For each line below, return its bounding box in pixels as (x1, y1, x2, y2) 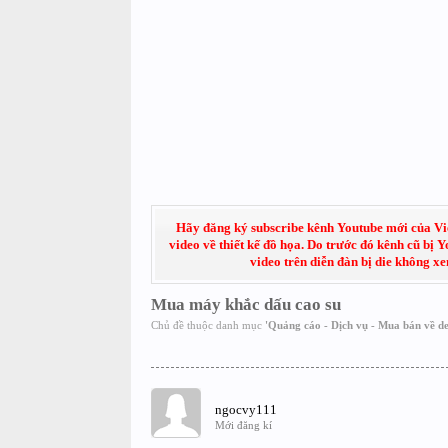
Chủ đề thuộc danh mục (150, 319, 265, 331)
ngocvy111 (214, 402, 277, 417)
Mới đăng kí (214, 419, 272, 431)
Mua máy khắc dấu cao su (150, 295, 341, 314)
